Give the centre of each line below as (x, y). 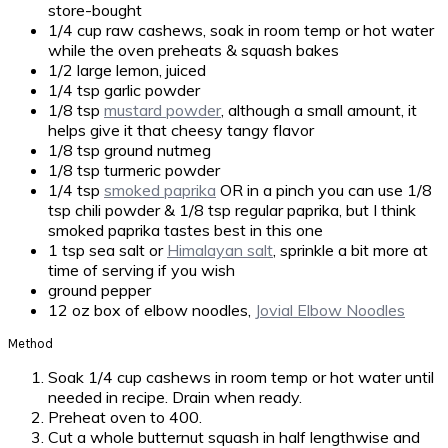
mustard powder (162, 110)
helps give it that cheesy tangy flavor (181, 130)
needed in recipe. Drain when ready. (175, 397)
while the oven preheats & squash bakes (193, 50)
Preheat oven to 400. (125, 417)
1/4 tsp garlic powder (124, 90)
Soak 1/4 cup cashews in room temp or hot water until (241, 377)
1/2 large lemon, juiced (127, 70)
